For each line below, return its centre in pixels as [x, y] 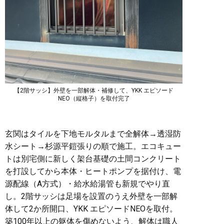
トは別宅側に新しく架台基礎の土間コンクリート [93, 158]
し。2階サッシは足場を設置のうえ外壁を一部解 [91, 196]
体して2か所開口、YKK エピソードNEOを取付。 [91, 208]
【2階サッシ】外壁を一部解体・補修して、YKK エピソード [94, 90]
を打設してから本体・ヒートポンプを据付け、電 [93, 171]
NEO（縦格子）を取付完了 [94, 98]
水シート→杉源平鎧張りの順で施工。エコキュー [93, 146]
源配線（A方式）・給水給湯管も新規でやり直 [87, 183]
